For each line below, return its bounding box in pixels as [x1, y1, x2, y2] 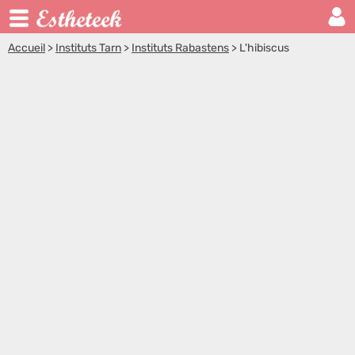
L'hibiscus [239, 41, 289, 55]
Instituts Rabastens [132, 41, 229, 55]
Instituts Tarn [55, 41, 121, 55]
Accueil [8, 41, 45, 55]
